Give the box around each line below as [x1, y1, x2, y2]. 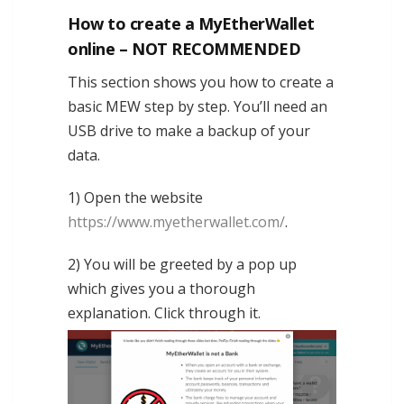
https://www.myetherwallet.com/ [68, 212, 285, 232]
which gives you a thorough [68, 279, 255, 298]
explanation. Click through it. [68, 303, 261, 323]
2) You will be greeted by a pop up [68, 254, 297, 274]
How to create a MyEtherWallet [68, 13, 315, 34]
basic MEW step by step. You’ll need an [68, 96, 327, 116]
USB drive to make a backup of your [68, 121, 310, 141]
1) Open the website [68, 188, 203, 207]
